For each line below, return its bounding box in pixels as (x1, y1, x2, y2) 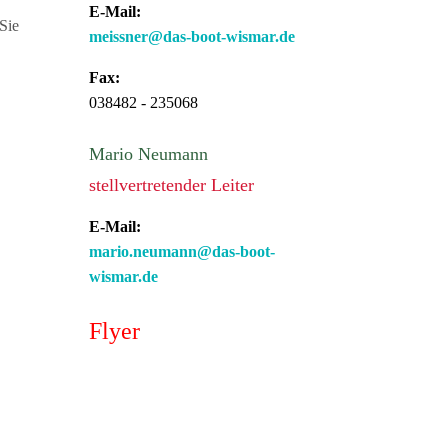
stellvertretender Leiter (89, 174, 255, 195)
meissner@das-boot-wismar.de (89, 28, 296, 46)
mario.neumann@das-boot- (89, 242, 276, 260)
